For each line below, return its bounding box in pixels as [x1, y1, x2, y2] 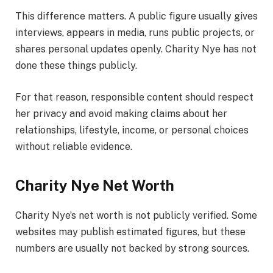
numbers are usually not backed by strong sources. [15, 243, 249, 255]
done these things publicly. [15, 60, 137, 72]
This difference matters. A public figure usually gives [15, 10, 258, 23]
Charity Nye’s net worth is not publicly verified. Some [15, 210, 257, 222]
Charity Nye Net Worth [15, 177, 174, 194]
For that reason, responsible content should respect [15, 91, 253, 103]
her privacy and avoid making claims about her [15, 107, 227, 119]
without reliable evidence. [15, 140, 132, 152]
